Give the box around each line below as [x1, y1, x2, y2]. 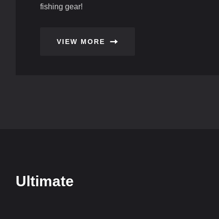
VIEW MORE [57, 38, 105, 45]
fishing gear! [40, 2, 83, 11]
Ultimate [16, 173, 74, 189]
